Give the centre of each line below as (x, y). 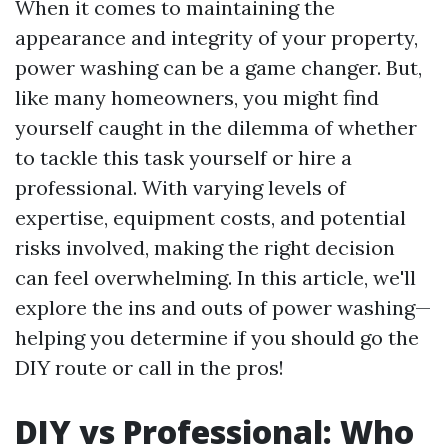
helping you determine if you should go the (217, 337)
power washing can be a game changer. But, (218, 67)
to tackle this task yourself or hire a (183, 157)
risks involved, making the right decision (205, 247)
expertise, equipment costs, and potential (210, 217)
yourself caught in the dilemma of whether (216, 127)
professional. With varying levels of (180, 187)
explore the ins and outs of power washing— (223, 307)
